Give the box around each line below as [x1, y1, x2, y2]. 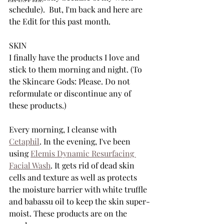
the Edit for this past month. [9, 16, 110, 26]
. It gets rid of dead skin [50, 160, 136, 170]
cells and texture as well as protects [9, 172, 139, 182]
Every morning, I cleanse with [9, 124, 118, 134]
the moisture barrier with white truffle [9, 184, 149, 194]
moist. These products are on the [9, 208, 129, 218]
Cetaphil [9, 136, 39, 146]
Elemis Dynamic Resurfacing [30, 148, 136, 158]
